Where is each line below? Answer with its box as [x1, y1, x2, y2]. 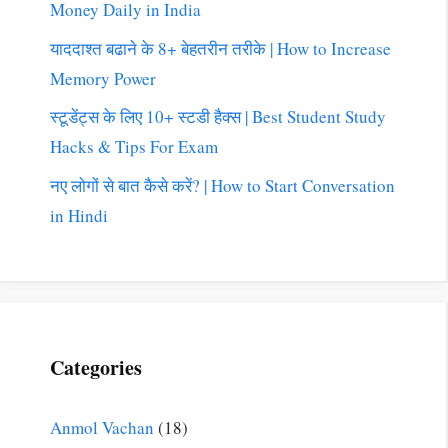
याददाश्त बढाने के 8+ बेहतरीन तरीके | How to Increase [50, 36, 391, 60]
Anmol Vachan [50, 415, 154, 439]
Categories [50, 352, 142, 382]
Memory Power [50, 66, 156, 90]
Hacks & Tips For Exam [50, 135, 218, 159]
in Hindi [50, 203, 108, 227]
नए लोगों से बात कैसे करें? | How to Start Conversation [50, 173, 395, 197]
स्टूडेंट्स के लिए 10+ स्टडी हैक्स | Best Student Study [50, 105, 386, 129]
